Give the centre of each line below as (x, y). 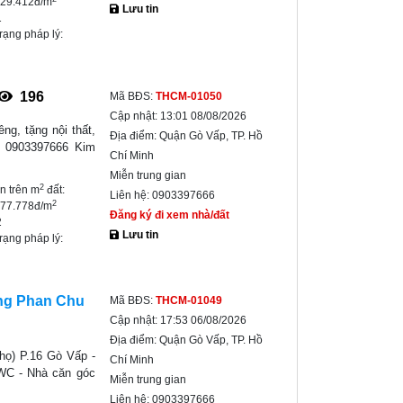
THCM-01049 (188, 300)
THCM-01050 (188, 96)
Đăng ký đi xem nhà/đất (169, 215)
